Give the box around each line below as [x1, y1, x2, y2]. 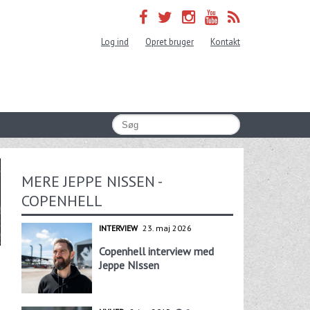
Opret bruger [145, 36, 194, 48]
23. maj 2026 [142, 222, 192, 233]
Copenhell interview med [98, 244, 214, 258]
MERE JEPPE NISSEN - [21, 171, 163, 191]
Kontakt [210, 36, 240, 48]
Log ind [101, 36, 129, 48]
